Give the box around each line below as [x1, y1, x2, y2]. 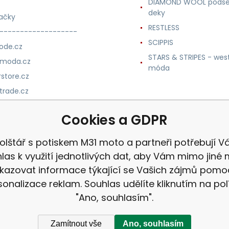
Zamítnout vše [51, 219, 102, 228]
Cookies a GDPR [61, 111, 168, 129]
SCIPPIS [148, 37, 173, 48]
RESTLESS [148, 22, 179, 33]
